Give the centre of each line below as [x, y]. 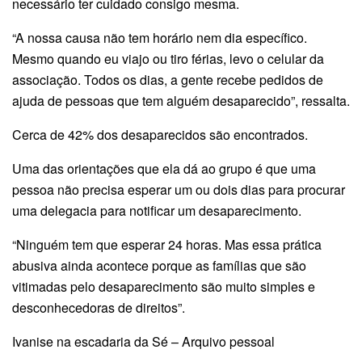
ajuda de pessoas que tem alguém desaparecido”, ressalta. [181, 100]
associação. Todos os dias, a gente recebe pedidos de [168, 79]
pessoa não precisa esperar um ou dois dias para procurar [179, 189]
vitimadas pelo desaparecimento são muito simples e [164, 286]
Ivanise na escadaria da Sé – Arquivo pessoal [143, 341]
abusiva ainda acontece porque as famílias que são [159, 265]
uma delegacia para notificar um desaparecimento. [157, 210]
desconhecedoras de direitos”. [100, 307]
